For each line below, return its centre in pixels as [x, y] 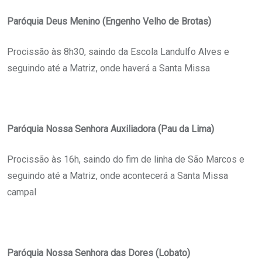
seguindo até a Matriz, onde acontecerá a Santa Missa [118, 176]
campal [22, 192]
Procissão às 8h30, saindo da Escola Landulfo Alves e [118, 52]
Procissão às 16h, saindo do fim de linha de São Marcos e [126, 160]
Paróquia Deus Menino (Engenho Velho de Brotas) [109, 22]
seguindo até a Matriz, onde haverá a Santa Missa [108, 68]
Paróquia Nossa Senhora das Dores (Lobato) [99, 253]
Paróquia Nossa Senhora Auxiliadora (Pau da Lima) [111, 129]
